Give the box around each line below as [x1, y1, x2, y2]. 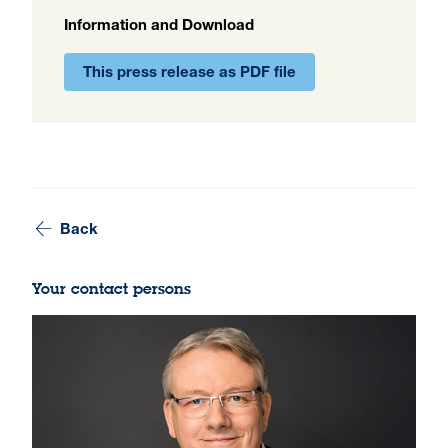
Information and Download [64, 18, 254, 34]
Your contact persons [32, 277, 191, 298]
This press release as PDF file [82, 65, 296, 81]
